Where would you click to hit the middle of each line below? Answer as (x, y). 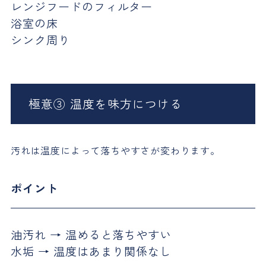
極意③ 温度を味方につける (105, 104)
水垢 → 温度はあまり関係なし (91, 251)
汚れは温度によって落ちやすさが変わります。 (115, 151)
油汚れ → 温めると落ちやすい (91, 235)
